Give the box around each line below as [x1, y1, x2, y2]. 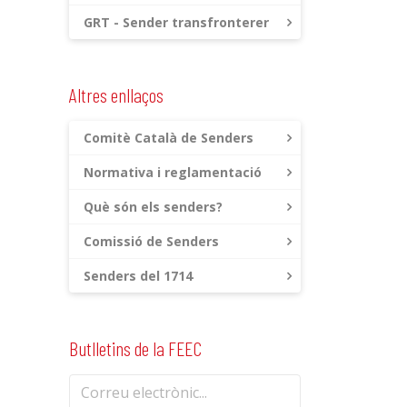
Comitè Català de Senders [84, 129, 253, 146]
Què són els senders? [84, 198, 223, 215]
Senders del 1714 [84, 267, 193, 284]
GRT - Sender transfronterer [84, 14, 269, 31]
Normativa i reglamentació [84, 164, 262, 181]
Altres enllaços [69, 83, 164, 106]
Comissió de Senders [84, 233, 219, 250]
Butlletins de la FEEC [69, 336, 202, 360]
